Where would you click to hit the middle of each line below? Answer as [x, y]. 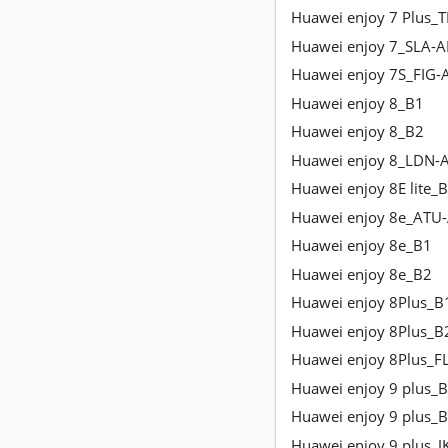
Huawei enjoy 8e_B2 [361, 273]
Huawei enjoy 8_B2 [357, 131]
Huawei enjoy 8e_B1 [361, 245]
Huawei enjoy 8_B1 [357, 102]
